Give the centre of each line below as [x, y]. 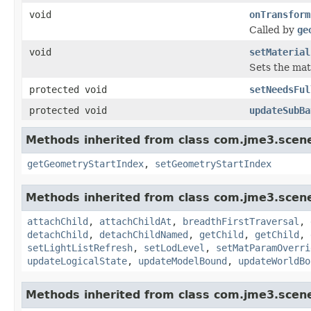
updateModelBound [183, 261]
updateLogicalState [77, 261]
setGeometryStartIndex [213, 163]
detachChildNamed [144, 234]
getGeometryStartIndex [85, 163]
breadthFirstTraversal [241, 221]
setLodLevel [174, 247]
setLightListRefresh [80, 247]
